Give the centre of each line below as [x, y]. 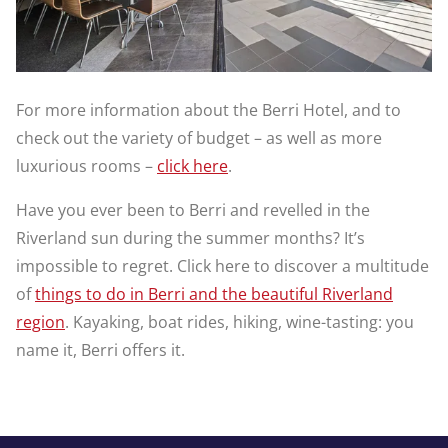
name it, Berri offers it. [100, 350]
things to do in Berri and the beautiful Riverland [214, 294]
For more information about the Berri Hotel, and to [208, 110]
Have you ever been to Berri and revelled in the [193, 210]
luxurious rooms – [86, 166]
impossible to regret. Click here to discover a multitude [222, 266]
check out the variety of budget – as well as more [199, 138]
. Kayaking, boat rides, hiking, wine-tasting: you [239, 322]
